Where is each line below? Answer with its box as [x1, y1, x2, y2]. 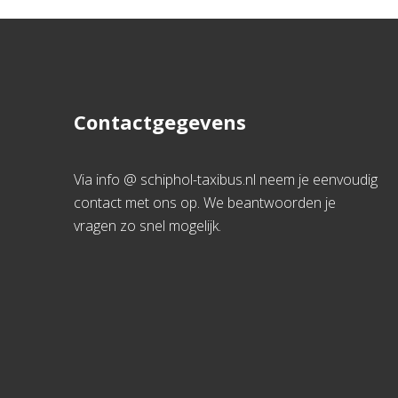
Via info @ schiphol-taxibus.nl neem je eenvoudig [74, 170, 378, 189]
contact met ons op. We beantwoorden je [74, 193, 337, 212]
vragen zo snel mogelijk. [74, 216, 222, 235]
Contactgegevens [74, 108, 247, 135]
